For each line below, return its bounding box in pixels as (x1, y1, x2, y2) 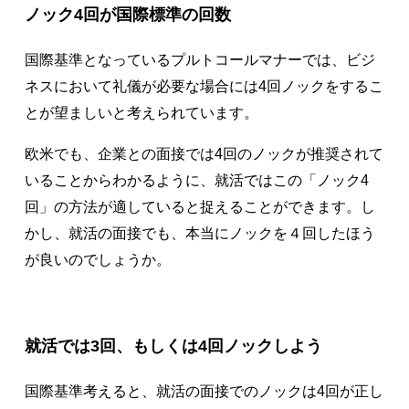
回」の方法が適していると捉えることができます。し (24, 199, 375, 215)
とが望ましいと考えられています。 (24, 105, 258, 121)
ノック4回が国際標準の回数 (24, 5, 231, 25)
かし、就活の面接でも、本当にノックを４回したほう (24, 225, 375, 242)
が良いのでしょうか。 (24, 252, 171, 268)
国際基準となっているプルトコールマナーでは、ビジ (24, 52, 375, 68)
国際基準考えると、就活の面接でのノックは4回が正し (24, 383, 383, 400)
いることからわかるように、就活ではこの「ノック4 (24, 173, 369, 189)
